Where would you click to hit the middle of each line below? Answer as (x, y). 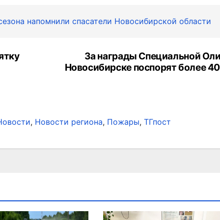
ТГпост (157, 122)
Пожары (123, 122)
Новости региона (69, 122)
